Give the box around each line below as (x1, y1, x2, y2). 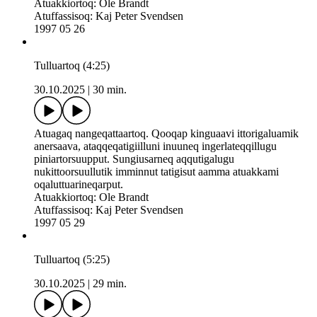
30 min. (93, 83, 127, 96)
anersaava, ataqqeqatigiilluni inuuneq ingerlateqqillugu (34, 140, 277, 153)
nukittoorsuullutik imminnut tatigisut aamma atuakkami (34, 166, 279, 178)
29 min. (93, 277, 127, 290)
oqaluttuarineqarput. (34, 178, 123, 191)
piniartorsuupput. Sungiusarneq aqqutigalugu (34, 153, 234, 166)
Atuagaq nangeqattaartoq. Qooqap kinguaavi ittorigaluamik (34, 127, 299, 140)
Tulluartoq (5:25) (34, 253, 110, 266)
